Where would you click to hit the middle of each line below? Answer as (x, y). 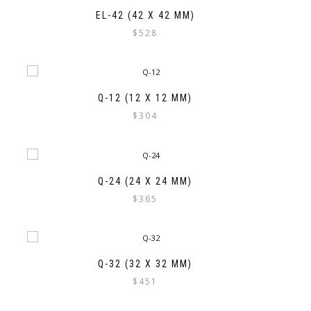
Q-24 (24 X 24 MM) (145, 181)
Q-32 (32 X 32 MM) (145, 263)
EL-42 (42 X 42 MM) (145, 16)
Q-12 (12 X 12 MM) (145, 98)
